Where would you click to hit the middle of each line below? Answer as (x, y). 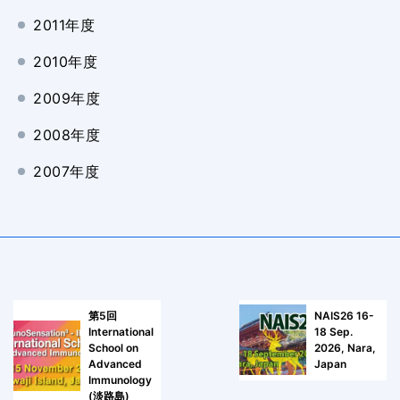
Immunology (120, 379)
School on (113, 347)
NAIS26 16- (344, 315)
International (121, 331)
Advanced (115, 363)
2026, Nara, (345, 347)
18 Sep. (333, 331)
